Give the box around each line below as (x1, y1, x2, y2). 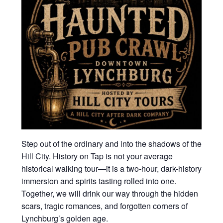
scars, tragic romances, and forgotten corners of (21, 200, 188, 212)
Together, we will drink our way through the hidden (21, 187, 198, 199)
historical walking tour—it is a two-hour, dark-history (21, 162, 202, 174)
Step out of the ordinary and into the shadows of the (21, 137, 202, 149)
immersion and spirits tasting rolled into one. (21, 175, 176, 187)
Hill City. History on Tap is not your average (21, 150, 173, 162)
